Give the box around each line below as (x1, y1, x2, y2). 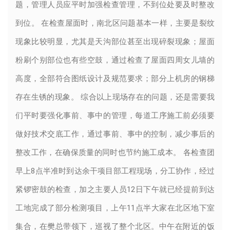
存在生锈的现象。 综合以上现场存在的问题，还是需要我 (15, 92, 215, 102)
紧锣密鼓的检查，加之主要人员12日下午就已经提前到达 (15, 185, 215, 195)
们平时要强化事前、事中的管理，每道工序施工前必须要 (15, 111, 215, 121)
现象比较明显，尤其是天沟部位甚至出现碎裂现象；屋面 (15, 37, 215, 47)
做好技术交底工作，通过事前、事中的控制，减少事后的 (15, 129, 215, 139)
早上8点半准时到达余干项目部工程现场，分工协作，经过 (15, 166, 215, 176)
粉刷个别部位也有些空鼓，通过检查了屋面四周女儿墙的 (15, 55, 215, 65)
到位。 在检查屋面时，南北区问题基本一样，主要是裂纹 (15, 18, 215, 28)
